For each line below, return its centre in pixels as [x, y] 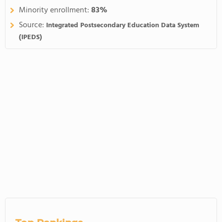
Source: [32, 25]
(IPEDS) [30, 37]
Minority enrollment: [55, 10]
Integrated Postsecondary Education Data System [123, 26]
